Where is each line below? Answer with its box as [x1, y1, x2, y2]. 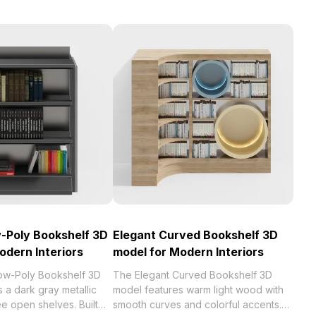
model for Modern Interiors [113, 245, 264, 259]
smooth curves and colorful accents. [113, 298, 281, 310]
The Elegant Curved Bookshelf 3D [113, 269, 272, 281]
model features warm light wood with [113, 284, 284, 296]
